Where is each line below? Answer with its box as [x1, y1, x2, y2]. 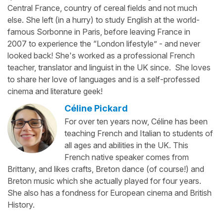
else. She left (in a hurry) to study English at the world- [7, 14, 200, 25]
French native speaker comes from [64, 152, 189, 162]
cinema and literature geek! [7, 86, 103, 96]
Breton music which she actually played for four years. [7, 175, 201, 186]
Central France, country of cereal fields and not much [7, 2, 197, 13]
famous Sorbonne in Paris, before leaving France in [7, 26, 190, 37]
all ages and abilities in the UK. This [64, 140, 188, 150]
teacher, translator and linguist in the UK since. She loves [7, 62, 211, 72]
